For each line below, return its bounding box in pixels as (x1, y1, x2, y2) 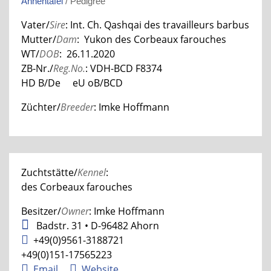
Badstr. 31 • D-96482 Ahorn (34, 218, 159, 232)
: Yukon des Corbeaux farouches (77, 32, 226, 46)
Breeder (60, 100, 94, 114)
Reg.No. (53, 61, 85, 75)
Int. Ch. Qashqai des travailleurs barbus (70, 18, 249, 31)
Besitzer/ (21, 204, 61, 218)
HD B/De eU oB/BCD (21, 76, 123, 90)
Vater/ (21, 18, 50, 31)
